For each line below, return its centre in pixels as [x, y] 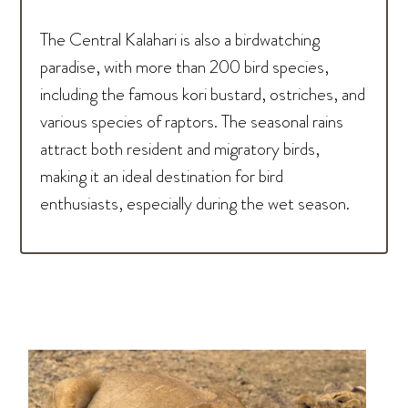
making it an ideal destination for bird [162, 176]
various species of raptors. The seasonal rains [192, 122]
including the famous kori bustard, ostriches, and [203, 94]
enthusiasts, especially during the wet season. [195, 204]
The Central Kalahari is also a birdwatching [180, 40]
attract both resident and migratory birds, [180, 149]
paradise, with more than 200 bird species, [185, 67]
